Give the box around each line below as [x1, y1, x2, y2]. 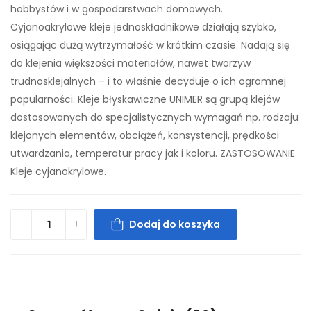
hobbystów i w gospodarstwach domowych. [10, 1, 223, 16]
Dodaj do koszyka [129, 217, 220, 232]
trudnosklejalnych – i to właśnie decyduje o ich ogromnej [10, 74, 286, 88]
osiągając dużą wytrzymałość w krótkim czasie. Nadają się [10, 37, 290, 52]
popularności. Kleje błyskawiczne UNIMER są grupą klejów [10, 92, 280, 106]
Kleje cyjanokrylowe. [10, 164, 106, 178]
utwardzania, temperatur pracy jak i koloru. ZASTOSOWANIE [10, 146, 295, 160]
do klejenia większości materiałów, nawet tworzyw [10, 56, 251, 70]
